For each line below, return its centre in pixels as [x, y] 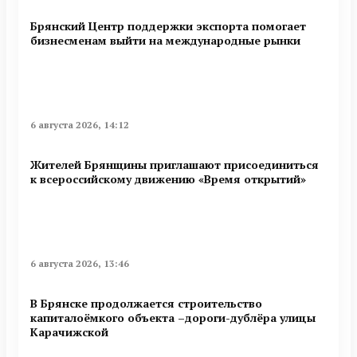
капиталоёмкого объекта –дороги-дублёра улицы [173, 317]
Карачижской [69, 331]
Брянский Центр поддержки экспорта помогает [168, 26]
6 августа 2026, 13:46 [80, 264]
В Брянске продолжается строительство [146, 303]
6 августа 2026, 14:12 [80, 125]
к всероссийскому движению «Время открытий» [168, 178]
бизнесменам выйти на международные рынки [165, 41]
